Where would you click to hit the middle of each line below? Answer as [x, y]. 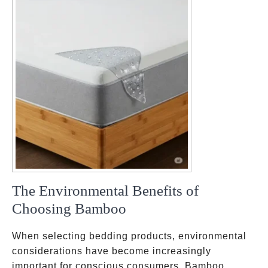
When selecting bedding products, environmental [129, 236]
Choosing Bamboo [69, 208]
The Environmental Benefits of [105, 191]
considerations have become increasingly [112, 251]
